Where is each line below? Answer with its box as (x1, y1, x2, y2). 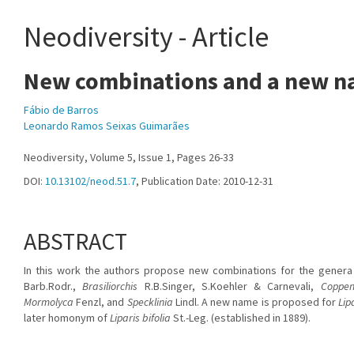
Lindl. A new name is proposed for (172, 295, 339, 309)
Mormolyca (24, 295, 73, 309)
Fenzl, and (73, 295, 127, 309)
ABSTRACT (24, 226, 127, 256)
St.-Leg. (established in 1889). (171, 311, 311, 325)
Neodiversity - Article (24, 19, 269, 55)
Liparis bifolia (110, 311, 171, 325)
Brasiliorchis (82, 279, 138, 293)
